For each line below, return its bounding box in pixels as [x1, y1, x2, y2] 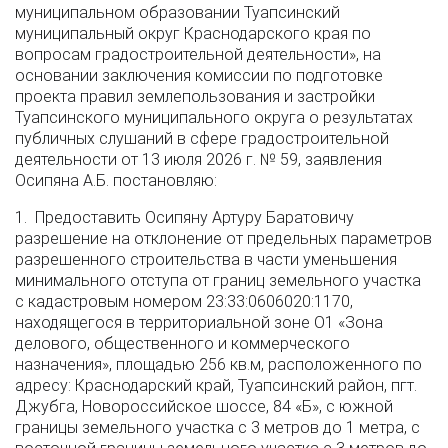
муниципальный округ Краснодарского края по [15, 24, 371, 43]
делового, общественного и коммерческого [15, 334, 350, 353]
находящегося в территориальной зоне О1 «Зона [15, 313, 383, 332]
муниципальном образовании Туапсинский [15, 3, 340, 22]
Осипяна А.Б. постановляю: [15, 171, 217, 190]
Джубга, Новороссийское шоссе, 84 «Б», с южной [15, 397, 393, 416]
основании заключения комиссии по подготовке [15, 66, 383, 85]
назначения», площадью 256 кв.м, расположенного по [15, 355, 422, 374]
